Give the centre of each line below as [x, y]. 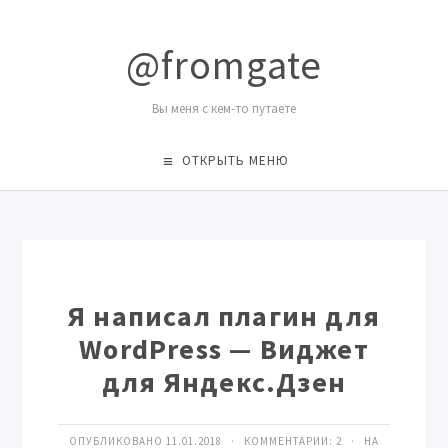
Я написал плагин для [224, 316]
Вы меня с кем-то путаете [224, 108]
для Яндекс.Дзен [224, 382]
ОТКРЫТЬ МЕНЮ [235, 160]
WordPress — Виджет [224, 349]
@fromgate [224, 65]
